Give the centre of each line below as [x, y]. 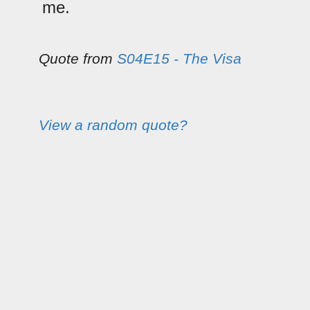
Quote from [78, 58]
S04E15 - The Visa [179, 58]
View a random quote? [113, 125]
